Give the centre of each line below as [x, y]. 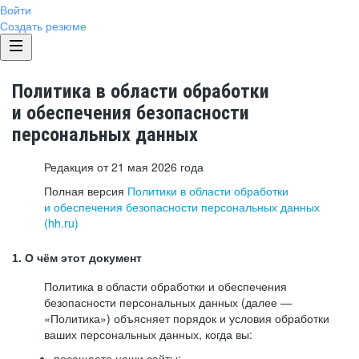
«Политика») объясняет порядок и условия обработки [187, 318]
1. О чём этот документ [77, 258]
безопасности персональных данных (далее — [168, 302]
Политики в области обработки [208, 191]
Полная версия [86, 191]
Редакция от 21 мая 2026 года [124, 167]
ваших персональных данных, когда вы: [148, 334]
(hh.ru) [61, 223]
